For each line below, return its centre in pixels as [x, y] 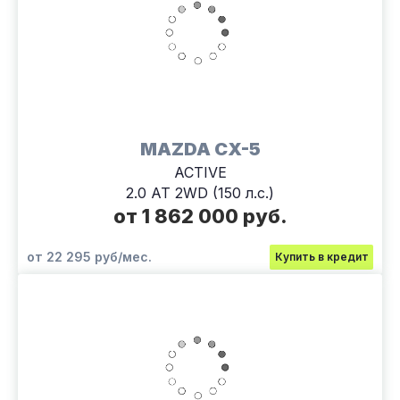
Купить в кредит [321, 256]
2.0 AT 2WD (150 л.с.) [200, 192]
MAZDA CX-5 [200, 149]
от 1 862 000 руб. [200, 216]
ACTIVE [200, 172]
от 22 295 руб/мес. [89, 256]
